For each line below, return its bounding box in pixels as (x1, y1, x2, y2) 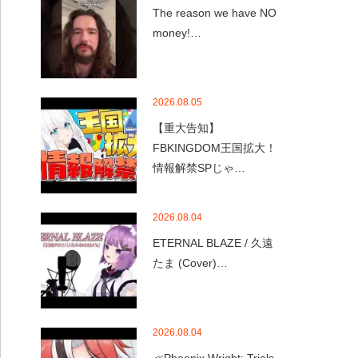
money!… (153, 26, 201, 39)
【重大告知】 (153, 121, 220, 134)
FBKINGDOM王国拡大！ (153, 141, 276, 154)
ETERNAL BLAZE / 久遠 (153, 237, 273, 249)
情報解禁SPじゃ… (153, 161, 245, 174)
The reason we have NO (153, 6, 276, 19)
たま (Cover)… (153, 257, 228, 269)
